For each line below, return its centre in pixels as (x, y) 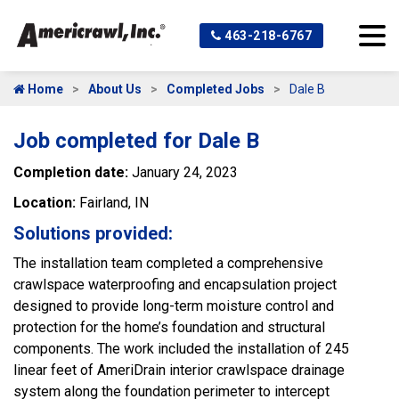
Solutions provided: (93, 233)
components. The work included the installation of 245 (181, 349)
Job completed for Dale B (136, 141)
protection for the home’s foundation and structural (169, 327)
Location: (46, 203)
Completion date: (73, 172)
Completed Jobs (216, 89)
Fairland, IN (114, 203)
